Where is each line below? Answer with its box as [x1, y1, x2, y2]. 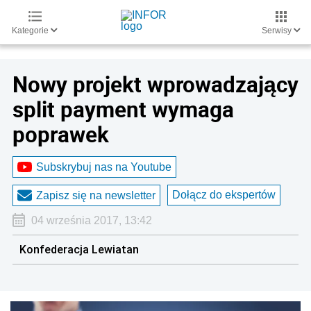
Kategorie [12, 26, 51, 35]
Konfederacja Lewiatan [19, 242, 139, 256]
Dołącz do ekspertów [172, 189, 276, 201]
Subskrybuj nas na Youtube [36, 160, 171, 173]
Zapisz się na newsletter [36, 189, 155, 201]
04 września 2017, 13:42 [31, 215, 152, 226]
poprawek [12, 119, 109, 149]
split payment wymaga [12, 94, 234, 124]
